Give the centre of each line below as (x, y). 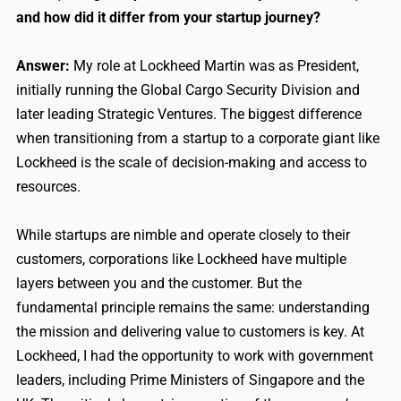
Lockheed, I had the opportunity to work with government (194, 356)
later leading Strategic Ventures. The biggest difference (188, 115)
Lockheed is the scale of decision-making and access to (191, 163)
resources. (48, 187)
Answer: (43, 66)
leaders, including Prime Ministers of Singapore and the (190, 380)
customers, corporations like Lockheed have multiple (181, 260)
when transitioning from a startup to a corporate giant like (197, 139)
